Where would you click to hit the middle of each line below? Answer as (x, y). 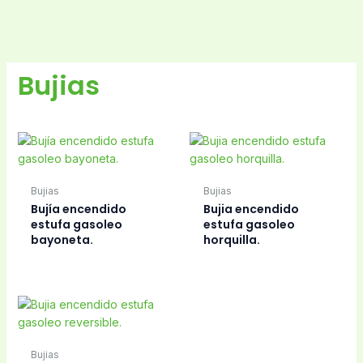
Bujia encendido (251, 209)
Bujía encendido (79, 209)
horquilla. (231, 240)
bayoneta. (62, 240)
